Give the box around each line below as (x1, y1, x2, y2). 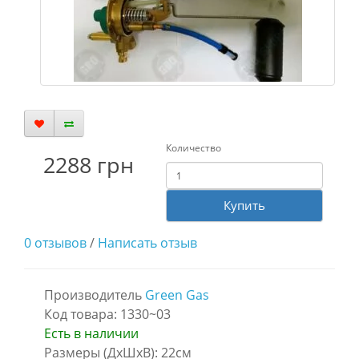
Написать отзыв (98, 234, 197, 252)
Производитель (44, 286, 145, 304)
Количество (165, 141, 221, 155)
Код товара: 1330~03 (44, 305, 171, 323)
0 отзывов (24, 234, 87, 252)
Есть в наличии (44, 325, 139, 342)
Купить (223, 197, 265, 213)
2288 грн (43, 150, 135, 179)
